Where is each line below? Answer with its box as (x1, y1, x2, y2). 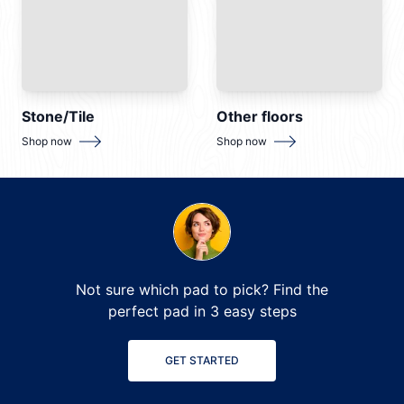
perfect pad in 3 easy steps (107, 302, 297, 321)
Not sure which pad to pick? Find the (76, 280, 328, 299)
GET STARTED (165, 353, 239, 368)
